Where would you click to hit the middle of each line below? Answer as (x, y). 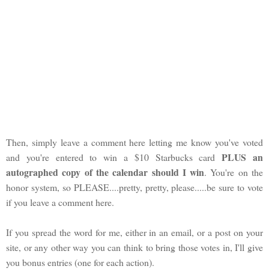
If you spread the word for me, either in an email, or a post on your (134, 232)
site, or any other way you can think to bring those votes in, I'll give (134, 247)
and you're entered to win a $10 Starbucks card (114, 157)
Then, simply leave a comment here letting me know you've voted (134, 142)
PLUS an (243, 157)
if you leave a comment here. (60, 202)
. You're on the (234, 172)
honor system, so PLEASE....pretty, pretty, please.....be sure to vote (134, 187)
